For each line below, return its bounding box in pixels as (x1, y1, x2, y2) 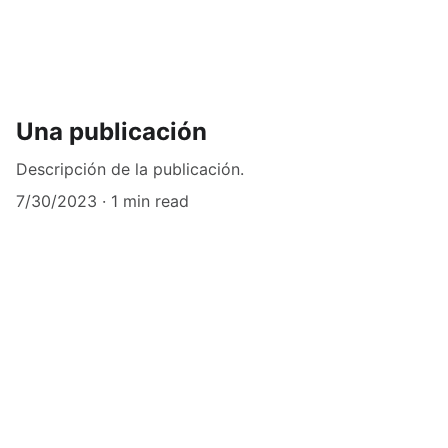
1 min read (111, 191, 189, 212)
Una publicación (16, 117, 207, 147)
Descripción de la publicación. (16, 159, 244, 180)
